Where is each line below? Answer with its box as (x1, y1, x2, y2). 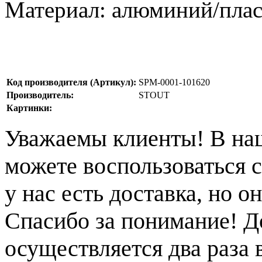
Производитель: (6, 89, 74, 100)
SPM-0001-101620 (139, 77, 210, 87)
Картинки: (6, 102, 52, 113)
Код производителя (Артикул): (6, 77, 136, 87)
